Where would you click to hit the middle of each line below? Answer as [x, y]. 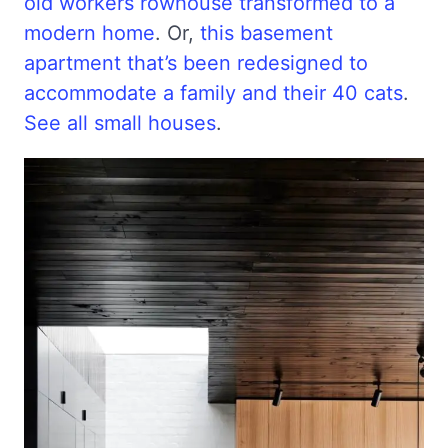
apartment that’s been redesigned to [196, 63]
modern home [89, 33]
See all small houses [120, 123]
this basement [266, 33]
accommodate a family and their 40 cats [213, 93]
